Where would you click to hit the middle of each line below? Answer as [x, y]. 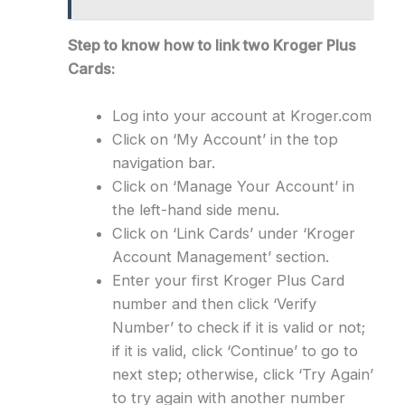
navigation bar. [163, 163]
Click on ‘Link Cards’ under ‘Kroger [233, 234]
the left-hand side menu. [195, 210]
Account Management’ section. [220, 257]
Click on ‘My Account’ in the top [225, 140]
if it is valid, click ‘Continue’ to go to [235, 351]
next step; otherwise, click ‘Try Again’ [242, 375]
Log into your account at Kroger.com [241, 116]
